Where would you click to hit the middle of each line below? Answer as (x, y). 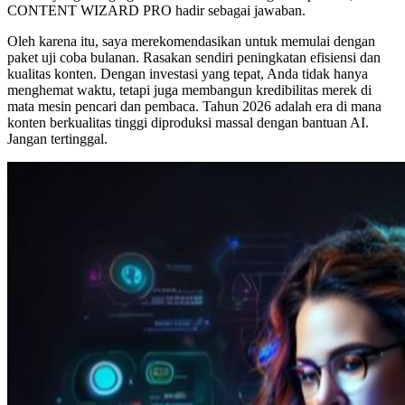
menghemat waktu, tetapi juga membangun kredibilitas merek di (189, 90)
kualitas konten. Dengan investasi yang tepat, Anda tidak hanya (188, 74)
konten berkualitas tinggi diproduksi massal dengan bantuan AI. (188, 123)
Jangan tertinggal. (57, 139)
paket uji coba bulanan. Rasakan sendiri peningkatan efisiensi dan (194, 58)
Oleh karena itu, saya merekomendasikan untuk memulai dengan (191, 42)
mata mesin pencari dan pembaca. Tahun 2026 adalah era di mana (194, 107)
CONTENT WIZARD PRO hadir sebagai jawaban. (156, 11)
